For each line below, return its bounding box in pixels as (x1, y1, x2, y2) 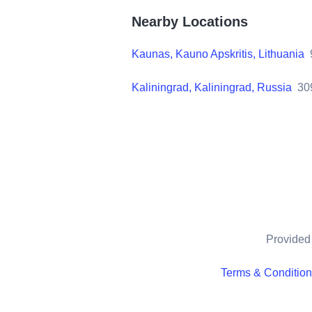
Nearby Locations (132, 13, 248, 29)
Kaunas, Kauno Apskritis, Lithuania (132, 47, 304, 60)
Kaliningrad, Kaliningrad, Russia (132, 81, 292, 93)
